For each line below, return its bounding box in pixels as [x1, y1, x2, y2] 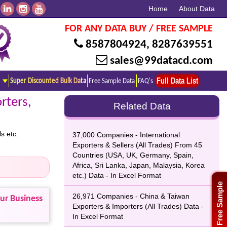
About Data [179, 5, 215, 13]
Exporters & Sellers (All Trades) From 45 [72, 141, 202, 149]
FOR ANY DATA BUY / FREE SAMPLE [64, 24, 213, 34]
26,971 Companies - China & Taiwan [72, 192, 190, 200]
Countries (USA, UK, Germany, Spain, [72, 151, 194, 159]
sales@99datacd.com [109, 55, 213, 67]
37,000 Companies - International [72, 131, 180, 139]
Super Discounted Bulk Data [10, 77, 86, 85]
